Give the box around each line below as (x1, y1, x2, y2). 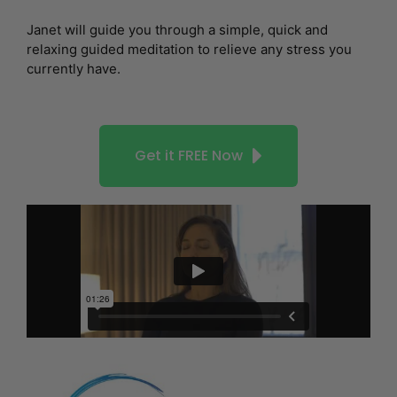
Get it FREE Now (135, 145, 243, 167)
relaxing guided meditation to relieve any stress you (27, 40, 352, 58)
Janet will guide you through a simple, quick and (27, 20, 328, 38)
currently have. (27, 59, 121, 77)
